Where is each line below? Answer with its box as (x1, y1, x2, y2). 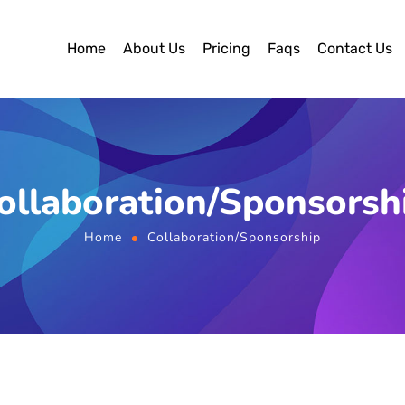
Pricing (202, 40, 250, 57)
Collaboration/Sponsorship (147, 229, 321, 246)
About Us (122, 40, 185, 57)
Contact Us (316, 40, 392, 57)
